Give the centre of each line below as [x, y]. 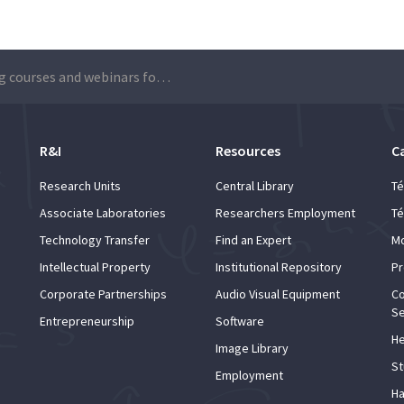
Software [240, 321]
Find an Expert [253, 239]
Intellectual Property [95, 266]
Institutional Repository [279, 266]
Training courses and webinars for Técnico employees [163, 76]
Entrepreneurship [87, 321]
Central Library [255, 185]
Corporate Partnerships [103, 294]
